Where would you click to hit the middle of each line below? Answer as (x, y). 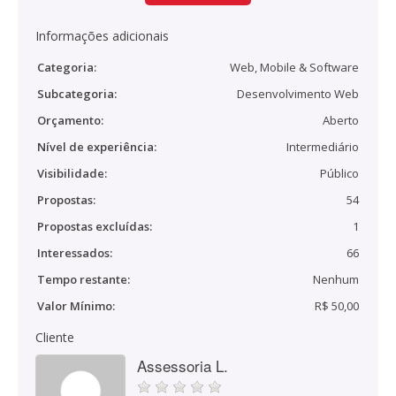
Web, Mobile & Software (294, 67)
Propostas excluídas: (95, 226)
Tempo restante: (84, 279)
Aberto (341, 120)
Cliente (55, 337)
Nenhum (336, 279)
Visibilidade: (72, 173)
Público (339, 173)
